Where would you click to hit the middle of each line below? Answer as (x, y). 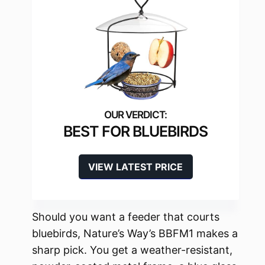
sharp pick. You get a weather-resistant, (132, 250)
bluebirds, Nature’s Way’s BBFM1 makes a (135, 233)
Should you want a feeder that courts (126, 216)
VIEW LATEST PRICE (135, 167)
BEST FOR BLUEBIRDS (135, 131)
